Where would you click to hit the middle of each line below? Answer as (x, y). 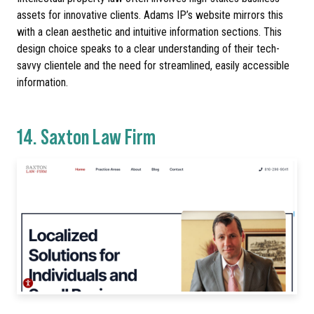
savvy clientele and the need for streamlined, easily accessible (153, 65)
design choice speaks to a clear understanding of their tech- (148, 48)
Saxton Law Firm (98, 135)
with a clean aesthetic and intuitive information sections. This (149, 32)
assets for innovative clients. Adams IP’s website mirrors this (150, 15)
